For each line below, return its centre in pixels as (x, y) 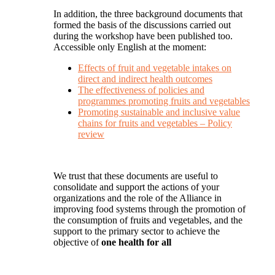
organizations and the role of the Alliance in (137, 198)
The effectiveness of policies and (141, 90)
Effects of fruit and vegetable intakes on (155, 68)
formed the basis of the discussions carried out (142, 25)
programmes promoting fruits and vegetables (164, 101)
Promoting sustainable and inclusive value (159, 112)
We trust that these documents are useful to (136, 176)
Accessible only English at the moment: (130, 47)
